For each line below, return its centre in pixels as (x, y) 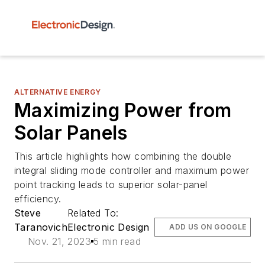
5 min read (117, 241)
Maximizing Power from (123, 110)
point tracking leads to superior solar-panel (111, 185)
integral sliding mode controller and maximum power (132, 170)
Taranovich (41, 227)
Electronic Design (109, 227)
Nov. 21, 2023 (59, 241)
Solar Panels (71, 133)
